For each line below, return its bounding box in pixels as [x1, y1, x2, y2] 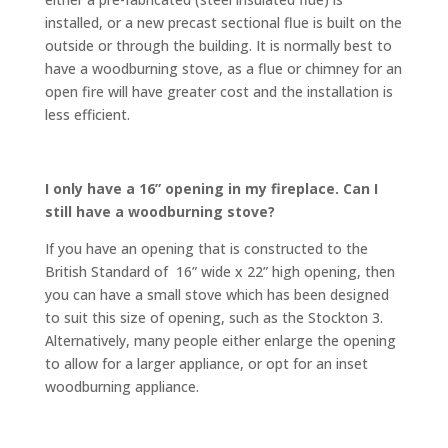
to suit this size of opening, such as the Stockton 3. [44, 307, 383, 327]
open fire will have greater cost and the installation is [44, 81, 393, 101]
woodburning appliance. [44, 376, 199, 396]
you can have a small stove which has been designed [44, 284, 389, 304]
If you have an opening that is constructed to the [44, 238, 368, 258]
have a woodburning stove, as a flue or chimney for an [44, 58, 402, 78]
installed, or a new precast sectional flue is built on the [44, 12, 402, 32]
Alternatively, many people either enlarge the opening [44, 330, 396, 350]
